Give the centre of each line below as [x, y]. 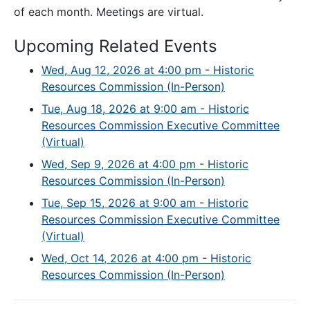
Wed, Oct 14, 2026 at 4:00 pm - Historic [146, 258]
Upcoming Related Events [116, 46]
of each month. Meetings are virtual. [109, 12]
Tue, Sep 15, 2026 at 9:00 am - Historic [145, 203]
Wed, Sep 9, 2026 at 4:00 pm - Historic [145, 164]
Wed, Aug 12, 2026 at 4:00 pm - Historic [148, 70]
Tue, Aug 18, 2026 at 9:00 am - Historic [145, 109]
